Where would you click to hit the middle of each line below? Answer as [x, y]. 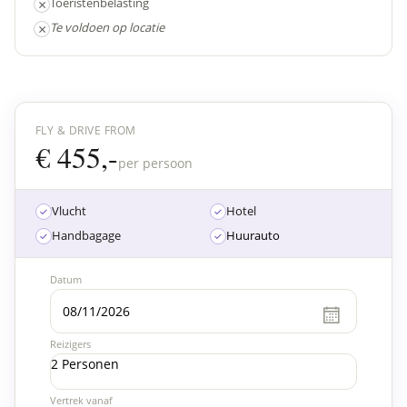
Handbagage [86, 235]
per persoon [155, 163]
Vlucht [69, 211]
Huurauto [253, 235]
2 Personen [85, 363]
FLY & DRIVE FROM [86, 130]
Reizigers [70, 343]
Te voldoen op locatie [107, 27]
